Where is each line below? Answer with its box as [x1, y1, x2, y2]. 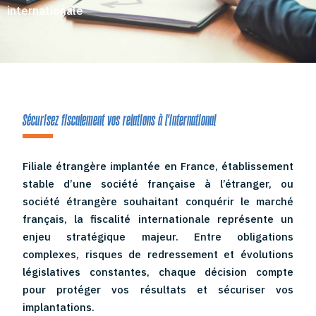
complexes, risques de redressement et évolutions [23, 247, 293, 261]
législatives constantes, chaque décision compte [23, 265, 293, 279]
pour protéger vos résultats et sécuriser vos [23, 282, 293, 296]
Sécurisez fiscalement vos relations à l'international [23, 111, 217, 129]
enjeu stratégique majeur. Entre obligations [23, 229, 293, 243]
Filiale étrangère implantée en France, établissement [23, 159, 293, 173]
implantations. [23, 300, 95, 314]
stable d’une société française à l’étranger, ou [23, 176, 293, 190]
